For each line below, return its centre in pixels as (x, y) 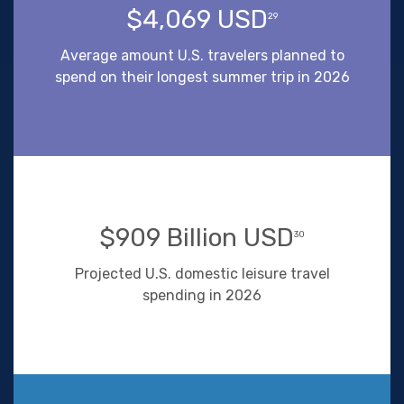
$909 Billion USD (197, 237)
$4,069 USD (197, 19)
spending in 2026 (202, 295)
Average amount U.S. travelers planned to (202, 55)
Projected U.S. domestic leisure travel (202, 273)
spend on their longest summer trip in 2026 (202, 77)
